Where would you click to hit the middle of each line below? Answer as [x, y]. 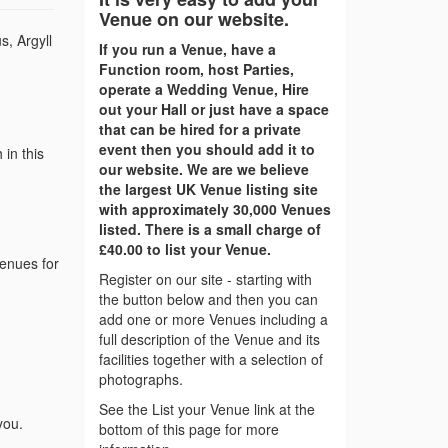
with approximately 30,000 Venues [214, 209]
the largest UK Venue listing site [208, 189]
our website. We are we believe [203, 169]
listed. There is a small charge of [209, 229]
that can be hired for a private [199, 129]
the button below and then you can [208, 299]
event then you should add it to [206, 149]
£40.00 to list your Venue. [184, 249]
